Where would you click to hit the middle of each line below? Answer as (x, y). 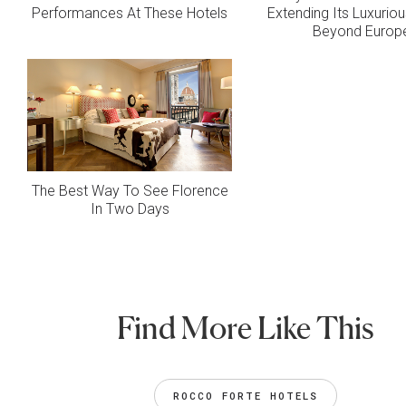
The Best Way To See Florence (130, 190)
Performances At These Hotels (130, 13)
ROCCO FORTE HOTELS (246, 395)
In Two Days (130, 208)
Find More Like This (246, 327)
